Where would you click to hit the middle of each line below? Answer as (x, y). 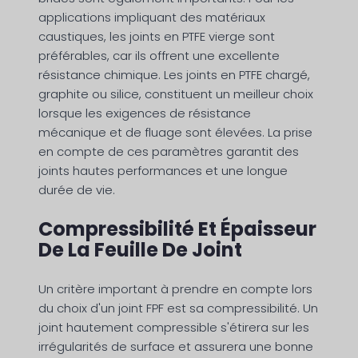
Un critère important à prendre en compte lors (175, 289)
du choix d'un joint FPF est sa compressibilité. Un (178, 308)
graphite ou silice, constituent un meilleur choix (176, 94)
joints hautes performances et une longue (163, 171)
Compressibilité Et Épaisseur (177, 229)
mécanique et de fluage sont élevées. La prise (175, 133)
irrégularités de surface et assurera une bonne (176, 347)
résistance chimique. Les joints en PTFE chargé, (174, 75)
